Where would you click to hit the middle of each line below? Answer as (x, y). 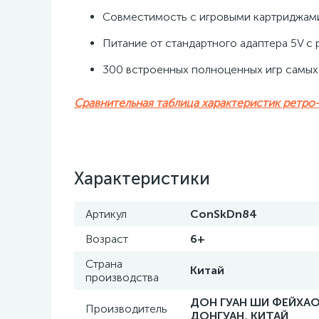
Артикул (106, 214)
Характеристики (142, 178)
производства (122, 277)
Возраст (107, 239)
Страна (104, 264)
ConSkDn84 (224, 214)
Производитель (126, 309)
